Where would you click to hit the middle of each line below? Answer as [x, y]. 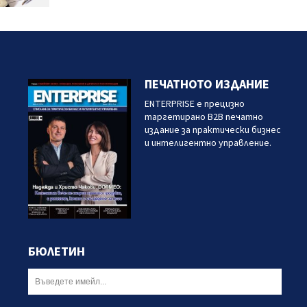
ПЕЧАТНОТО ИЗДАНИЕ [207, 85]
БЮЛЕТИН [56, 252]
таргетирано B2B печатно [204, 117]
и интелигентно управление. [208, 143]
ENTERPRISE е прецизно [194, 104]
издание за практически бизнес [212, 130]
